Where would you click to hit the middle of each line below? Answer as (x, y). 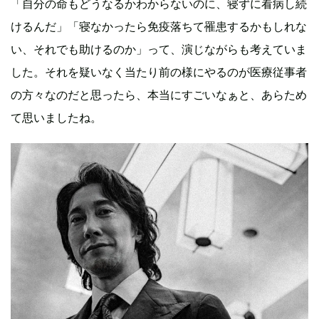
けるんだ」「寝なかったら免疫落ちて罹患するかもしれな (159, 27)
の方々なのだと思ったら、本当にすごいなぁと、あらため (159, 95)
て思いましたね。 (56, 118)
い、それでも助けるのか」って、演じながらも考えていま (159, 49)
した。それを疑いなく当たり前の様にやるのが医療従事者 (159, 72)
